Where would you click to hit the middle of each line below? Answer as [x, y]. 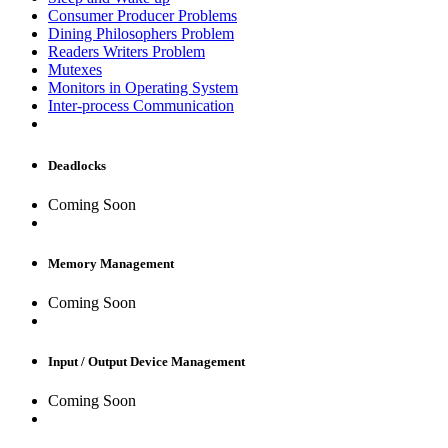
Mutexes [75, 70]
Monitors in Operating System [143, 88]
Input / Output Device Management [146, 362]
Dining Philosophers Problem [141, 34]
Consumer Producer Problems [142, 16]
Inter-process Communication [141, 106]
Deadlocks [77, 165]
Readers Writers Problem [126, 52]
